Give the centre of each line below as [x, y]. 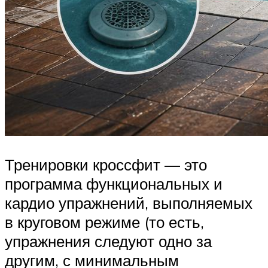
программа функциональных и [114, 183]
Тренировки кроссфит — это [106, 164]
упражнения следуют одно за [108, 241]
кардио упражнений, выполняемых [129, 202]
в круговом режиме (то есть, [104, 222]
